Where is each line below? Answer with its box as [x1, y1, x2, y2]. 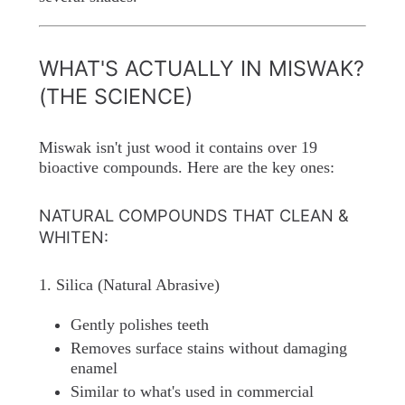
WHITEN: [38, 227, 108, 248]
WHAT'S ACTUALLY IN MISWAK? [38, 55, 364, 82]
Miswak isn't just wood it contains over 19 [38, 138, 317, 157]
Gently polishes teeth [70, 316, 209, 334]
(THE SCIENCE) [38, 83, 193, 110]
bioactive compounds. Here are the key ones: [38, 158, 334, 177]
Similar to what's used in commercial [70, 382, 314, 401]
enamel [70, 359, 118, 378]
